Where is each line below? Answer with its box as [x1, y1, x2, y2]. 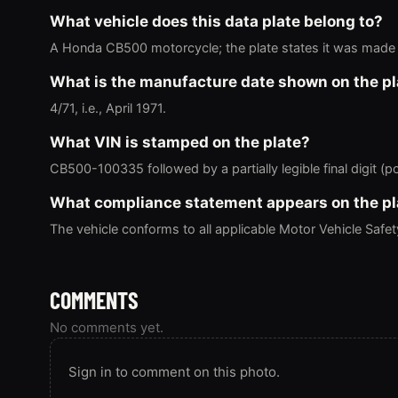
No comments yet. [50, 318, 163, 336]
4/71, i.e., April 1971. [50, 99, 166, 116]
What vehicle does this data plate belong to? [50, 12, 383, 30]
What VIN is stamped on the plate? [50, 132, 310, 151]
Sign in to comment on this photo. [68, 362, 280, 380]
